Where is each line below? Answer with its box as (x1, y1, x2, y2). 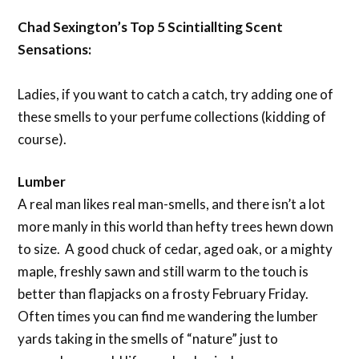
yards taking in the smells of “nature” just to (18, 330, 279, 348)
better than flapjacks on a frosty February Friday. (18, 285, 312, 303)
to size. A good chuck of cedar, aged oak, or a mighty (18, 240, 333, 258)
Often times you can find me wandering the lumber (18, 308, 319, 325)
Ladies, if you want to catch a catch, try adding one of (18, 85, 334, 103)
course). (18, 130, 67, 147)
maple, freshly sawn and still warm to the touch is (18, 263, 309, 280)
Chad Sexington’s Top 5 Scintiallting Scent (18, 18, 284, 35)
